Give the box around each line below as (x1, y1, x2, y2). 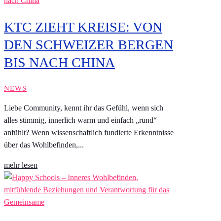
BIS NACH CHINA (4, 54, 115, 70)
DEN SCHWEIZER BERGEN (4, 37, 173, 52)
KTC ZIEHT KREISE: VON (4, 19, 162, 35)
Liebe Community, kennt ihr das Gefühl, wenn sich (4, 103, 163, 112)
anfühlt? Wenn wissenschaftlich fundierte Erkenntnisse (4, 128, 174, 137)
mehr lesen (4, 160, 37, 169)
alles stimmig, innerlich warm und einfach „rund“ (4, 115, 157, 124)
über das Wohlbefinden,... (4, 140, 84, 149)
